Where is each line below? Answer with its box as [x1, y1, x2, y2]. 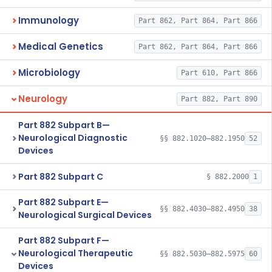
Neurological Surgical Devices [18, 209, 152, 221]
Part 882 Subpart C [18, 170, 103, 183]
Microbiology [18, 66, 80, 79]
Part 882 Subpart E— [18, 196, 109, 208]
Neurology [18, 92, 67, 105]
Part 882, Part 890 [180, 95, 257, 103]
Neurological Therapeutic [18, 247, 133, 259]
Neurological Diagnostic [18, 132, 127, 144]
